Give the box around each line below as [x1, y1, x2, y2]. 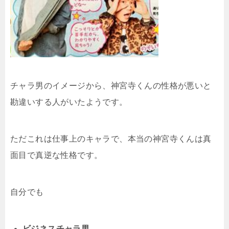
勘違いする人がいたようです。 [10, 97, 128, 106]
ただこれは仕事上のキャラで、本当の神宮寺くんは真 [10, 134, 212, 143]
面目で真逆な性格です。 [10, 150, 103, 159]
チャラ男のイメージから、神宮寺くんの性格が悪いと [10, 81, 212, 90]
